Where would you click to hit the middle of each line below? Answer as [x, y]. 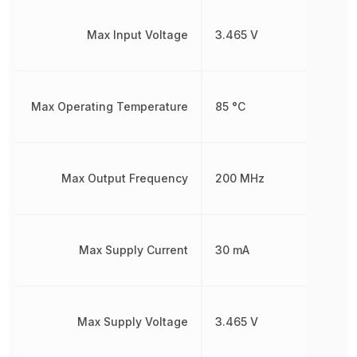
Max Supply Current [133, 250]
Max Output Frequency [124, 178]
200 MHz [239, 178]
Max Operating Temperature [109, 107]
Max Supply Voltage [132, 322]
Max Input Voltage [137, 35]
